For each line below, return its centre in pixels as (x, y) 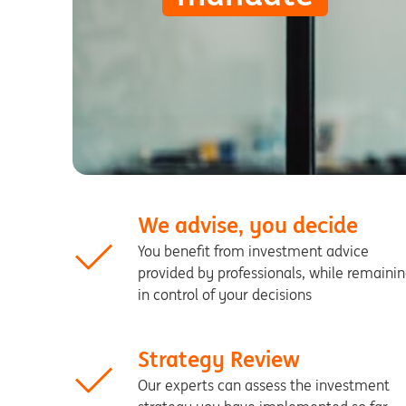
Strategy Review (219, 359)
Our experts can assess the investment (264, 385)
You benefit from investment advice (253, 251)
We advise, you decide (248, 225)
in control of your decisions (225, 295)
